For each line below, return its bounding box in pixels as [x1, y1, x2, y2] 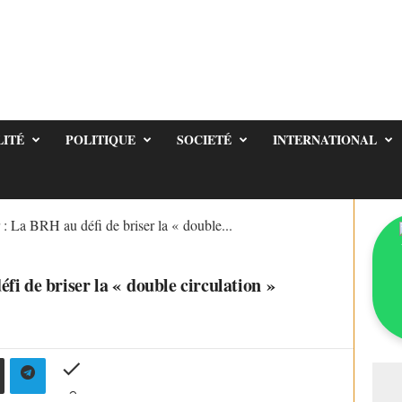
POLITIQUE [65, 130, 135, 149]
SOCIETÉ [176, 130, 232, 149]
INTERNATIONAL [272, 130, 377, 149]
